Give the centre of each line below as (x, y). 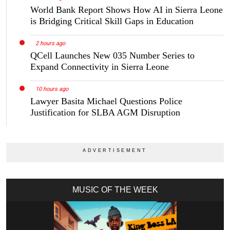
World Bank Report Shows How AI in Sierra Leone (127, 10)
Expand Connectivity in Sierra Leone (100, 67)
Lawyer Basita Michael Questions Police (106, 101)
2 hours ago (50, 44)
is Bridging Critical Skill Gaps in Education (112, 21)
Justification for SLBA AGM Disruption (105, 113)
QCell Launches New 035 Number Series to (112, 56)
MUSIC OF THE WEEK (115, 190)
